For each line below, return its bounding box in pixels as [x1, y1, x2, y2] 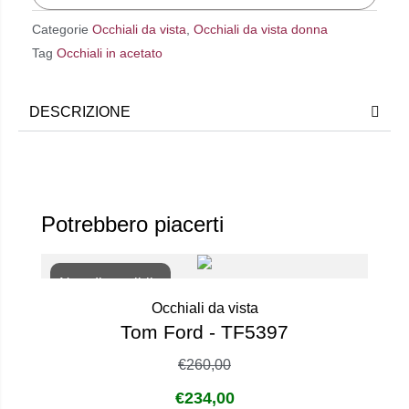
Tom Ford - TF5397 [121, 320, 288, 342]
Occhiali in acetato [57, 46, 163, 61]
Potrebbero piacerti [41, 211, 224, 236]
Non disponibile [59, 275, 162, 291]
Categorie [32, 22, 89, 37]
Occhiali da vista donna [194, 22, 328, 37]
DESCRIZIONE [29, 103, 131, 120]
